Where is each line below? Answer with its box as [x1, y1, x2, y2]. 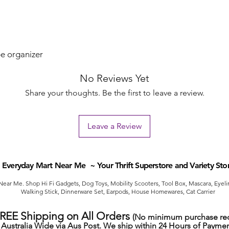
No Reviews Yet [80, 72, 149, 85]
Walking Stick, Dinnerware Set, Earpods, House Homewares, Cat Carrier [21, 188, 215, 196]
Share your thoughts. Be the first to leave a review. [25, 88, 204, 98]
